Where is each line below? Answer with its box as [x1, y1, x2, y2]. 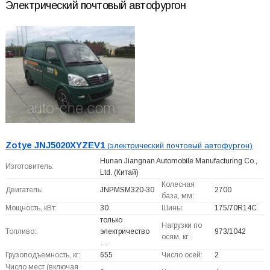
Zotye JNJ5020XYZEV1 [5, 140, 105, 151]
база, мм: [161, 192, 194, 201]
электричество [99, 227, 149, 236]
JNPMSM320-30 [99, 186, 154, 195]
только [99, 216, 122, 225]
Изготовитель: [5, 162, 54, 171]
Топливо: [5, 227, 36, 236]
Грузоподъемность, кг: [5, 251, 80, 260]
